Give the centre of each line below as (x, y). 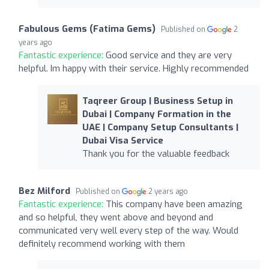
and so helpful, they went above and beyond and (116, 217)
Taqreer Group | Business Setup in (157, 101)
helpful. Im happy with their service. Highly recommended (134, 68)
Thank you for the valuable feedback (156, 153)
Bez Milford (44, 191)
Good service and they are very (169, 55)
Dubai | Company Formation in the (156, 114)
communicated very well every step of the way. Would (128, 230)
